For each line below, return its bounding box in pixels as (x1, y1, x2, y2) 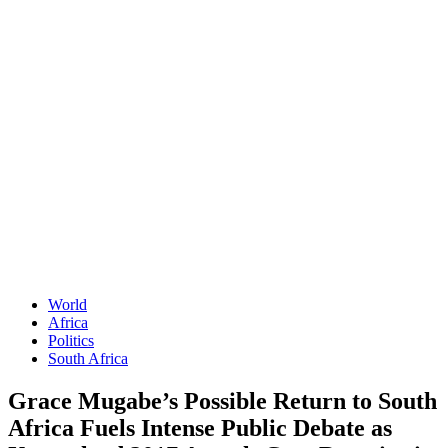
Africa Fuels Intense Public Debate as (8, 414, 392, 441)
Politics (48, 332, 94, 349)
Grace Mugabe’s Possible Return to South (8, 387, 437, 414)
